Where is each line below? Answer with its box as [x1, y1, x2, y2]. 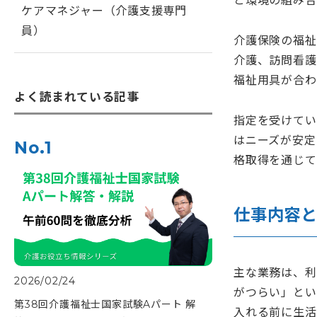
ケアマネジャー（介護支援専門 [21, 4, 188, 18]
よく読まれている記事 [14, 89, 139, 104]
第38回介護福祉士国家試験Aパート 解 [14, 297, 197, 311]
